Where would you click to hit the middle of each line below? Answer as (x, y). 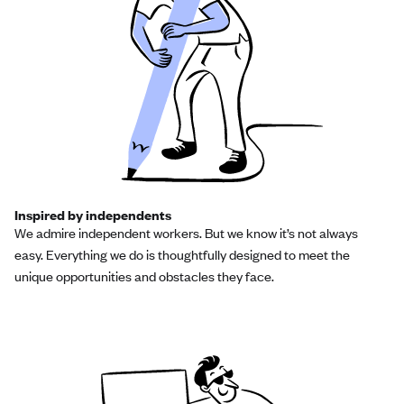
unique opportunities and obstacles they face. (144, 275)
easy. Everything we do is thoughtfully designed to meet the (182, 254)
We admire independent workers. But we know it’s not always (186, 232)
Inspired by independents (93, 214)
